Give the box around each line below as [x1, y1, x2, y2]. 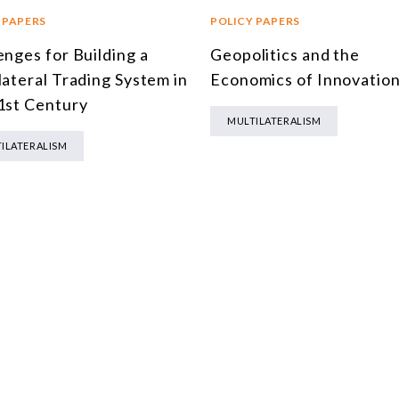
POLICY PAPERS [210, 13, 300, 28]
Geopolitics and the [210, 44, 361, 64]
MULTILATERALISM [227, 114, 322, 126]
